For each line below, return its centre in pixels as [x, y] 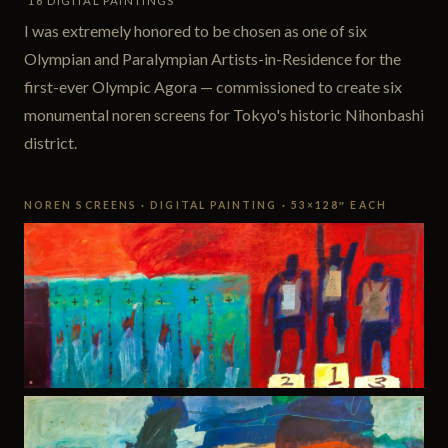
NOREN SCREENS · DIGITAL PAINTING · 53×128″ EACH [205, 204]
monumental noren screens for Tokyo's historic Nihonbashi [224, 114]
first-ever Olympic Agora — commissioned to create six [213, 86]
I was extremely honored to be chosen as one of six [195, 30]
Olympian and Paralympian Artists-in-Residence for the [212, 58]
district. [50, 142]
